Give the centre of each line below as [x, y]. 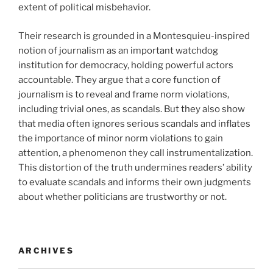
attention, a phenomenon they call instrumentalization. [136, 153]
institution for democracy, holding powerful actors [126, 65]
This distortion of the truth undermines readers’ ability [135, 167]
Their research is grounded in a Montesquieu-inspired [134, 36]
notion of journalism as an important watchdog [118, 50]
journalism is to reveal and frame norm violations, [124, 94]
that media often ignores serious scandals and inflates [134, 123]
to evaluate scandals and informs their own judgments [135, 182]
